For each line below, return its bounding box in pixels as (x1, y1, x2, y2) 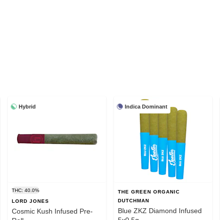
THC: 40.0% (12, 187, 39, 193)
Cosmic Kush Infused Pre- (12, 207, 93, 215)
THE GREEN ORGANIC (118, 189, 180, 194)
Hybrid (19, 103, 36, 110)
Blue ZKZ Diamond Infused (118, 206, 202, 215)
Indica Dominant (125, 103, 167, 110)
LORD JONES (12, 198, 49, 204)
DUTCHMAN (118, 197, 149, 203)
